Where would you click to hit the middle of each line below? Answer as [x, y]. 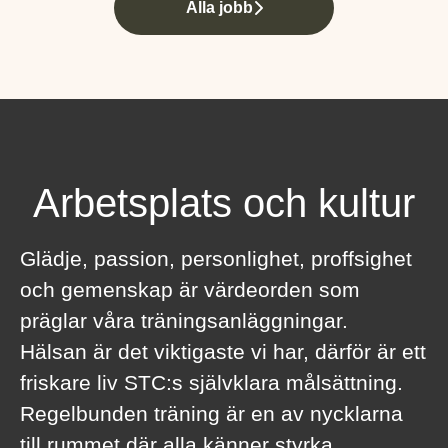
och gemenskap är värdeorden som [190, 289]
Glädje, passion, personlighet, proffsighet [216, 258]
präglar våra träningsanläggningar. [184, 320]
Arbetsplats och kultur [224, 203]
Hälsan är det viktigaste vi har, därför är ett [223, 351]
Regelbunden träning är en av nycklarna [211, 413]
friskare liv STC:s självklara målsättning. [211, 382]
